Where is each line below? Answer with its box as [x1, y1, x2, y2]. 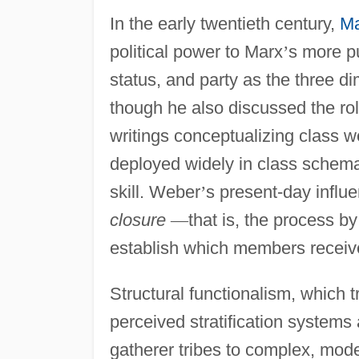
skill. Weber [109, 181, 200, 202]
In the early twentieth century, [109, 13, 340, 34]
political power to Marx [109, 41, 283, 62]
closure [109, 209, 166, 230]
